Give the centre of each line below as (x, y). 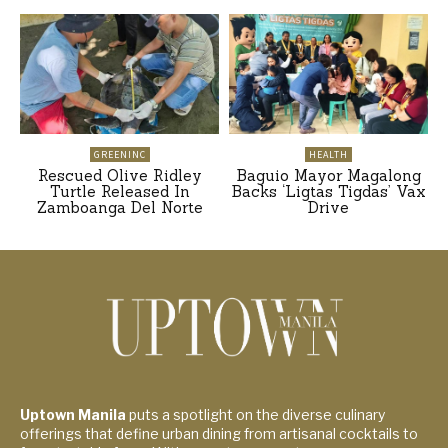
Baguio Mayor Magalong (328, 175)
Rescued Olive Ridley (119, 175)
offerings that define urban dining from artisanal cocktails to (219, 433)
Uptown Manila (73, 414)
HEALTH (328, 154)
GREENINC (119, 154)
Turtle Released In (119, 191)
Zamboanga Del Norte (119, 207)
